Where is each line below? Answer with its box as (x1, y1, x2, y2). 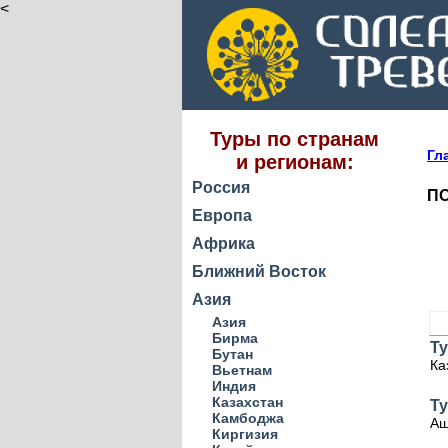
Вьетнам (212, 362, 272, 378)
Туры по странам (210, 128, 379, 150)
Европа (192, 207, 252, 224)
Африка (192, 235, 255, 252)
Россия (192, 179, 250, 196)
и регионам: (235, 151, 354, 173)
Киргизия (212, 426, 278, 442)
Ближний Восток (192, 263, 326, 280)
